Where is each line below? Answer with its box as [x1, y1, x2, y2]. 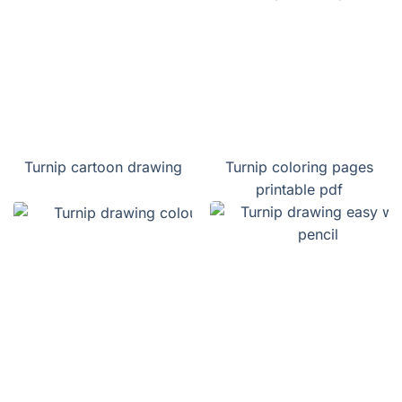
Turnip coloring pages [225, 158, 373, 177]
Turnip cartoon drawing [23, 158, 182, 177]
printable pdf [256, 180, 343, 199]
